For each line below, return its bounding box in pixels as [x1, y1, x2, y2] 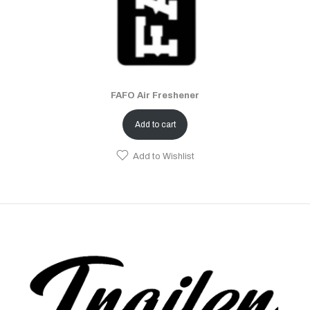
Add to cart [134, 119, 176, 129]
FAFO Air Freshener [111, 90, 199, 100]
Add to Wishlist [133, 151, 194, 161]
